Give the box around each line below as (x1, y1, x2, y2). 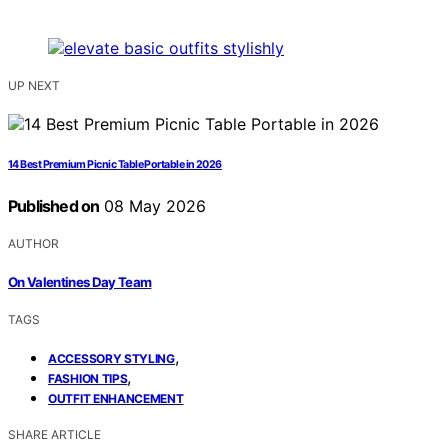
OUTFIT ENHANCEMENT (48, 390, 184, 406)
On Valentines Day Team (8, 273, 152, 290)
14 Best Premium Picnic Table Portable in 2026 (8, 158, 222, 172)
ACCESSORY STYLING (48, 350, 175, 366)
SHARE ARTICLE (8, 426, 101, 442)
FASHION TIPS (48, 370, 128, 386)
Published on (8, 196, 100, 217)
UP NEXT (8, 78, 60, 94)
